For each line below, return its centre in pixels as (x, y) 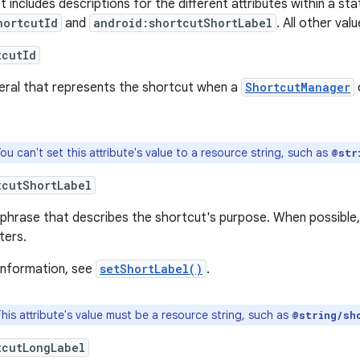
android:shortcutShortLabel (183, 23)
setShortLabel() (151, 269)
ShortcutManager (298, 88)
